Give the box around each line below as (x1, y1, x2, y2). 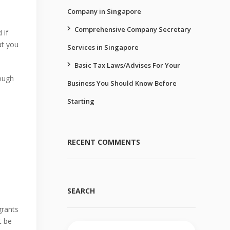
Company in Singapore (67, 7, 141, 16)
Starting (67, 97, 94, 106)
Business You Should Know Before (67, 79, 177, 88)
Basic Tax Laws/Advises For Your (74, 61, 180, 70)
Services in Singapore (67, 43, 139, 52)
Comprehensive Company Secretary (74, 25, 191, 34)
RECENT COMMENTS (67, 137, 140, 147)
